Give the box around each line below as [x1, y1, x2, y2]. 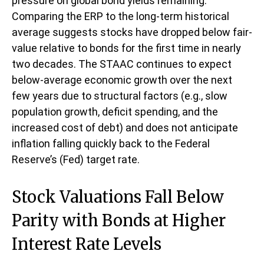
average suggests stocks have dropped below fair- [12, 25, 252, 38]
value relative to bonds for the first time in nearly [12, 41, 241, 54]
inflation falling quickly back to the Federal [12, 137, 210, 150]
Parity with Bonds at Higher [12, 210, 226, 230]
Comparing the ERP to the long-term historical [12, 9, 229, 22]
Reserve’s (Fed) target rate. [12, 153, 140, 166]
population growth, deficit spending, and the [12, 105, 218, 118]
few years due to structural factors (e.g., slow [12, 89, 227, 102]
